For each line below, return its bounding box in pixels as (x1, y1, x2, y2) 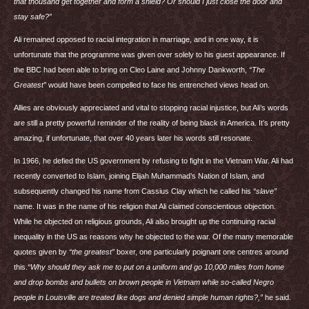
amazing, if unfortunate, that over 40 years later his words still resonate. (14, 134, 252, 142)
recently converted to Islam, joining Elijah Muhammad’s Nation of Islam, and (14, 172, 264, 180)
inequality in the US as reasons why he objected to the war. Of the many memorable (14, 232, 293, 241)
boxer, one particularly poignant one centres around (114, 248, 288, 256)
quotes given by (14, 248, 69, 256)
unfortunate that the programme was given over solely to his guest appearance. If (14, 50, 285, 59)
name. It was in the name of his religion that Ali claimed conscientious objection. (14, 202, 276, 210)
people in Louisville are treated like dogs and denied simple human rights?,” (14, 293, 263, 301)
